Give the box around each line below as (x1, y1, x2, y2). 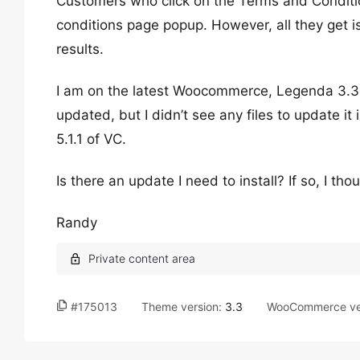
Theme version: (141, 300, 225, 313)
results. (56, 41, 104, 57)
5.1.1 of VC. (56, 131, 126, 147)
